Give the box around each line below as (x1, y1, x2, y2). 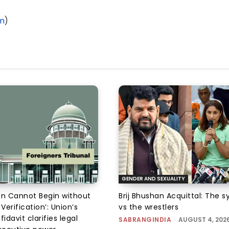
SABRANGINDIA (119, 215, 171, 224)
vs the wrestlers (119, 202, 178, 213)
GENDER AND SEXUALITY (122, 175, 185, 183)
